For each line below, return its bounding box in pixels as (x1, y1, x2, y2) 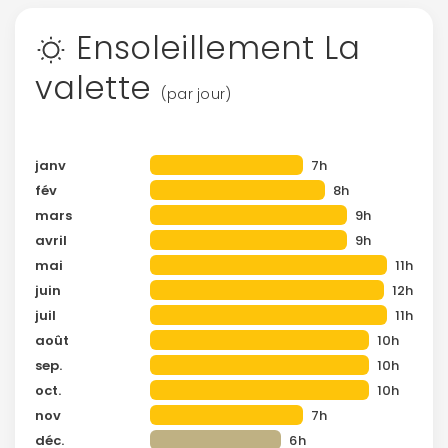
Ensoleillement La (67, 24, 361, 70)
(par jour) (160, 83, 232, 104)
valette (35, 64, 161, 110)
